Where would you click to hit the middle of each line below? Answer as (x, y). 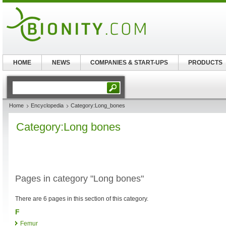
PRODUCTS (206, 63)
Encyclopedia (47, 105)
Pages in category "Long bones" (79, 179)
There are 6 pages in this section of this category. (82, 199)
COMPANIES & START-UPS (129, 63)
